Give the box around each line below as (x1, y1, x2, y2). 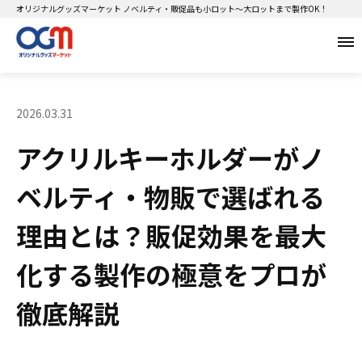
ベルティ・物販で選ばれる (16, 178, 325, 215)
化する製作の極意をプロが (16, 255, 326, 293)
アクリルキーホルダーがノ (16, 139, 325, 176)
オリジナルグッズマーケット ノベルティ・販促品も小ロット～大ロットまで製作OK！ (16, 2, 327, 15)
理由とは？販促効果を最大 (16, 217, 326, 254)
